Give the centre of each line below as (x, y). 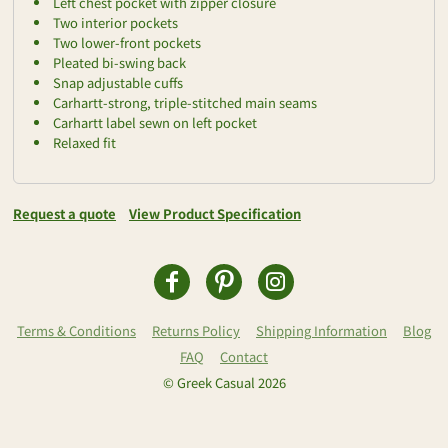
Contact (244, 357)
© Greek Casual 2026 (224, 383)
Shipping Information (321, 331)
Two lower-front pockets (127, 43)
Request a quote (64, 214)
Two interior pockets (115, 23)
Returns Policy (196, 331)
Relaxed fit (84, 143)
